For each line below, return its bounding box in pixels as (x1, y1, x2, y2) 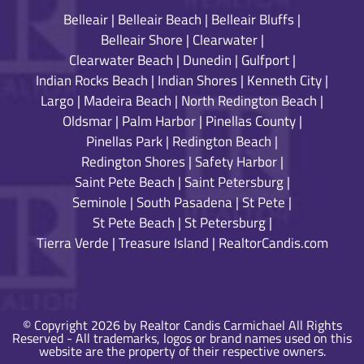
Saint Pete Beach (74, 171, 175, 193)
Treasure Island (118, 232, 209, 254)
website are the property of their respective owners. (38, 340, 326, 361)
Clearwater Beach (68, 50, 173, 71)
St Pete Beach (92, 212, 175, 234)
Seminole (72, 192, 127, 214)
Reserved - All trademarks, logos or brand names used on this (12, 327, 352, 348)
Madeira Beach (84, 90, 171, 112)
